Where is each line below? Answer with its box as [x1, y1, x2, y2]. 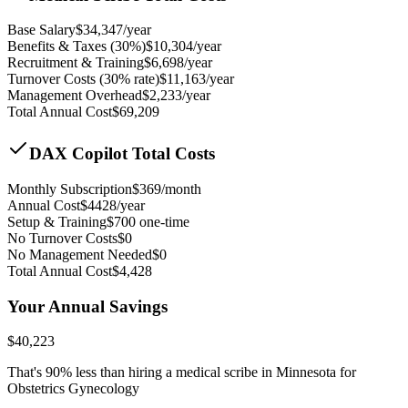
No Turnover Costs [7, 229, 117, 246]
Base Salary [7, 22, 76, 38]
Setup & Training [7, 213, 107, 229]
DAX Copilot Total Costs [29, 144, 215, 164]
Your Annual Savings [7, 296, 168, 316]
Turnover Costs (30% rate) [7, 71, 159, 87]
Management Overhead [7, 87, 142, 104]
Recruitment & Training [7, 55, 144, 71]
